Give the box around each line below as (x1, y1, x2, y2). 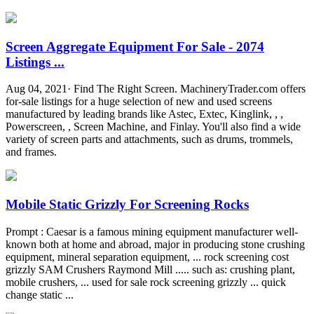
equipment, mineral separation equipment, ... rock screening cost (6, 250, 289, 263)
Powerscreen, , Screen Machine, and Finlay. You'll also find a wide (6, 121, 301, 133)
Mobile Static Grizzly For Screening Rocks (6, 197, 249, 212)
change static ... (6, 288, 74, 301)
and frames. (6, 146, 57, 158)
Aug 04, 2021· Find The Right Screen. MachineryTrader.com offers (6, 83, 306, 95)
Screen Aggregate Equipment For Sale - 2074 (6, 39, 264, 54)
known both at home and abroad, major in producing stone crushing (6, 238, 305, 250)
